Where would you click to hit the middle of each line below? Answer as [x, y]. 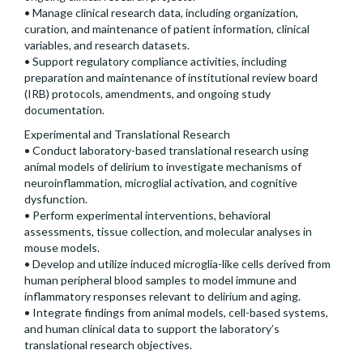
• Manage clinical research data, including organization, [161, 13]
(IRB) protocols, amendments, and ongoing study [147, 94]
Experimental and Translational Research [127, 135]
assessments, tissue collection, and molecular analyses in [168, 232]
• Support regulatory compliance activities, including [156, 62]
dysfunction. [56, 199]
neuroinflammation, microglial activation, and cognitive [161, 183]
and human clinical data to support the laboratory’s [152, 329]
